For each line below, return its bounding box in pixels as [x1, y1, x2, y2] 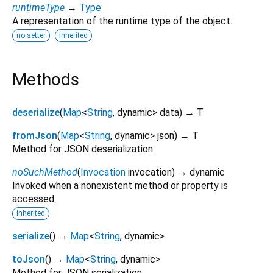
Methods [12, 69, 79, 90]
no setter [16, 30, 46, 40]
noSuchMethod [12, 166, 77, 178]
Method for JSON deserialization [12, 143, 153, 155]
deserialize [12, 106, 60, 118]
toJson [12, 253, 45, 265]
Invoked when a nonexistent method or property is [12, 179, 228, 191]
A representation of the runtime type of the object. [12, 15, 232, 27]
